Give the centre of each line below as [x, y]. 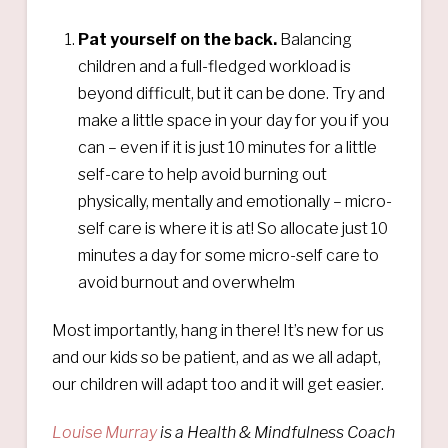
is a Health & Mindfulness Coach [275, 432]
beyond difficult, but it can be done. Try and [232, 93]
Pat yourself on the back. [179, 39]
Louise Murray [104, 432]
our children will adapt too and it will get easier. [217, 384]
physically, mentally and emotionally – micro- [235, 201]
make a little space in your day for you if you [234, 120]
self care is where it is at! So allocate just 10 [233, 228]
